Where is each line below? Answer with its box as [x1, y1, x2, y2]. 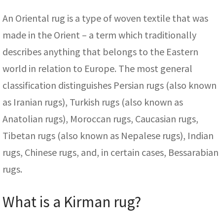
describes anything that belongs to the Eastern [2, 45, 198, 58]
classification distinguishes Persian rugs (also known [2, 79, 217, 92]
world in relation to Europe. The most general [2, 62, 192, 75]
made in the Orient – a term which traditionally [2, 29, 196, 41]
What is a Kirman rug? [2, 192, 141, 212]
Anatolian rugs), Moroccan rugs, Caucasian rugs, [2, 112, 198, 125]
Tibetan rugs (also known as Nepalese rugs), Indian [2, 129, 214, 142]
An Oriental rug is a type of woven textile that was [2, 12, 208, 25]
